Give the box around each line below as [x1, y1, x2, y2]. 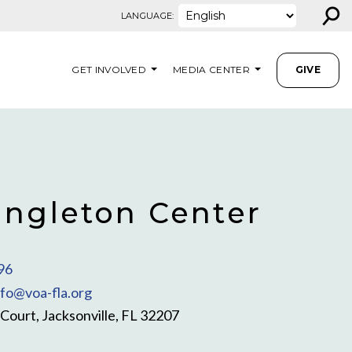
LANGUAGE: [120, 10, 174, 21]
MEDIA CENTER [173, 63, 250, 75]
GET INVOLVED [71, 63, 147, 75]
